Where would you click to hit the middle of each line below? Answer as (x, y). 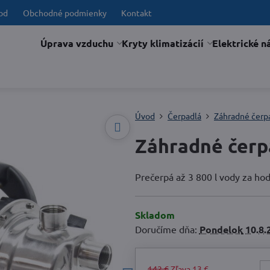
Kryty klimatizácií (163, 43)
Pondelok (221, 229)
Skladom (155, 215)
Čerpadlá (184, 116)
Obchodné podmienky (64, 12)
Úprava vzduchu (77, 43)
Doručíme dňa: (167, 229)
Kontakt (137, 12)
